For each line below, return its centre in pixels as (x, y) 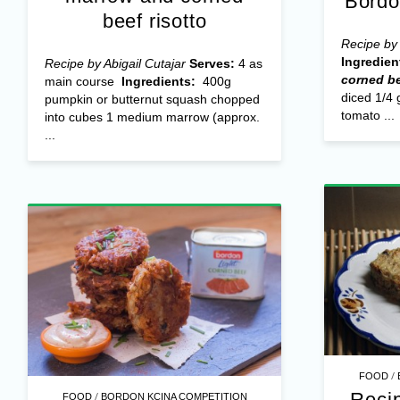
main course (83, 81)
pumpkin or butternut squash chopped (152, 99)
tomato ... (367, 115)
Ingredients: (160, 81)
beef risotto (154, 21)
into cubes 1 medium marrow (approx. (152, 117)
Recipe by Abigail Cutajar (117, 63)
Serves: (212, 63)
